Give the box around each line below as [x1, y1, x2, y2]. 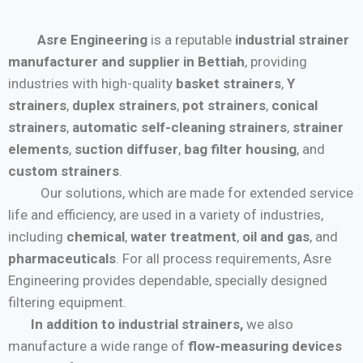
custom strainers [8, 162, 119, 179]
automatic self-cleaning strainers [72, 118, 287, 135]
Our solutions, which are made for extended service [8, 184, 353, 201]
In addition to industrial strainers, [8, 315, 246, 332]
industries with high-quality [8, 75, 176, 92]
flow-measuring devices [188, 337, 342, 354]
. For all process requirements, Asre [116, 250, 331, 267]
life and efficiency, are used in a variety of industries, [8, 206, 323, 223]
